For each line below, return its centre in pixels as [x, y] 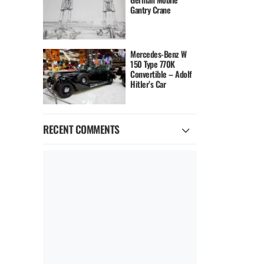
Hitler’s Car [148, 84]
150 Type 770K [153, 64]
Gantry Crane [151, 10]
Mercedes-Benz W [159, 54]
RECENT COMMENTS [81, 129]
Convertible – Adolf [161, 74]
